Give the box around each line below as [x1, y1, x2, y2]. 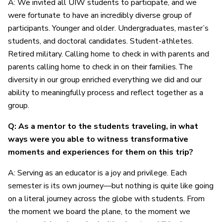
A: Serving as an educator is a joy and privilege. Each [8, 167, 187, 178]
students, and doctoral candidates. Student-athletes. [8, 35, 193, 47]
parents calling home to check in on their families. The [8, 61, 193, 72]
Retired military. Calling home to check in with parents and [8, 48, 209, 59]
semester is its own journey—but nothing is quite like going [8, 180, 214, 191]
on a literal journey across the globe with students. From [8, 193, 205, 204]
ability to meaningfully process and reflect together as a [8, 87, 203, 98]
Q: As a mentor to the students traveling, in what [8, 120, 198, 132]
